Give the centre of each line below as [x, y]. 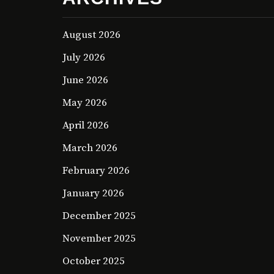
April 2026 [86, 126]
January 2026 [93, 194]
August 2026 [91, 35]
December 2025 [99, 216]
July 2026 [84, 58]
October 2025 [94, 261]
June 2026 [85, 80]
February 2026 [96, 171]
